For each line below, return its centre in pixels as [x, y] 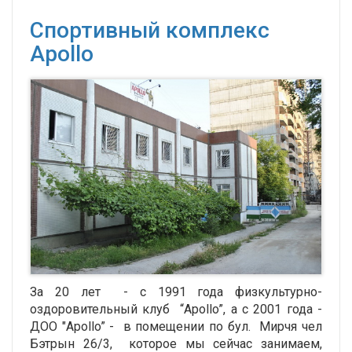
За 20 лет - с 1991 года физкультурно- [176, 291]
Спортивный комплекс [150, 30]
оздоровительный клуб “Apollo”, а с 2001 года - [176, 309]
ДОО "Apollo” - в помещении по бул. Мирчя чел [176, 326]
